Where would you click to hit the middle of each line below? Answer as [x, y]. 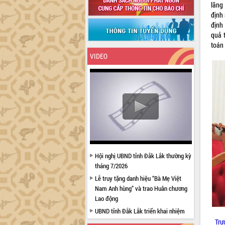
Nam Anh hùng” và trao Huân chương [141, 188]
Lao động [106, 198]
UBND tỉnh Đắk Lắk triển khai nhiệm [140, 211]
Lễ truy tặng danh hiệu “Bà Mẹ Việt [138, 178]
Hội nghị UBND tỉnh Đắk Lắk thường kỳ [143, 156]
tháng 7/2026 [111, 166]
